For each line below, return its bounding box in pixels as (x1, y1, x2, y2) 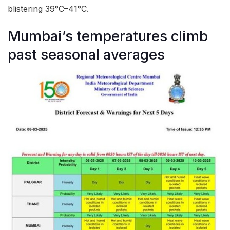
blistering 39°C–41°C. (8, 4, 89, 14)
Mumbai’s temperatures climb (8, 27, 208, 45)
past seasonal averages (8, 46, 165, 63)
